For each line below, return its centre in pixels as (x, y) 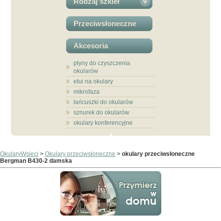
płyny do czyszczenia (102, 63)
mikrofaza (86, 92)
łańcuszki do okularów (103, 102)
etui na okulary (93, 81)
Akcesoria (91, 46)
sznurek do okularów (101, 112)
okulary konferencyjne (103, 123)
